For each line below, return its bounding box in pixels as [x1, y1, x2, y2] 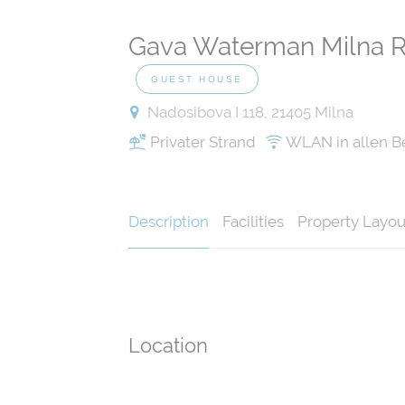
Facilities [222, 212, 284, 231]
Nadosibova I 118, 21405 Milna [144, 103, 353, 122]
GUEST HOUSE [151, 74, 243, 85]
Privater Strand [146, 133, 256, 152]
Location [128, 334, 208, 358]
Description [128, 212, 209, 231]
